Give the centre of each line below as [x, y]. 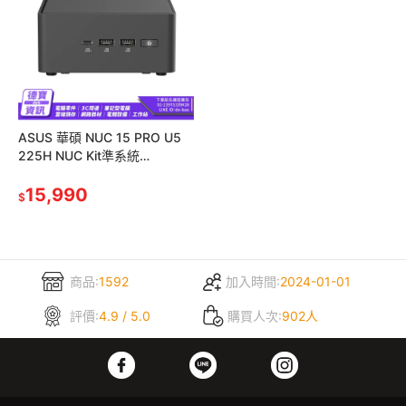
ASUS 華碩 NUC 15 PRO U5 [100, 137]
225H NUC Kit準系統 [79, 155]
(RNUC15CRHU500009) [90, 174]
